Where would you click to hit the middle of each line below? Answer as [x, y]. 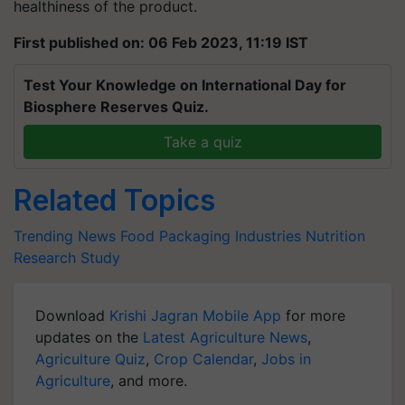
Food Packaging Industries [211, 236]
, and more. [149, 381]
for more [313, 316]
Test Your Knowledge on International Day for [185, 85]
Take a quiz [202, 142]
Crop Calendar [203, 359]
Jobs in [286, 359]
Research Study [67, 258]
